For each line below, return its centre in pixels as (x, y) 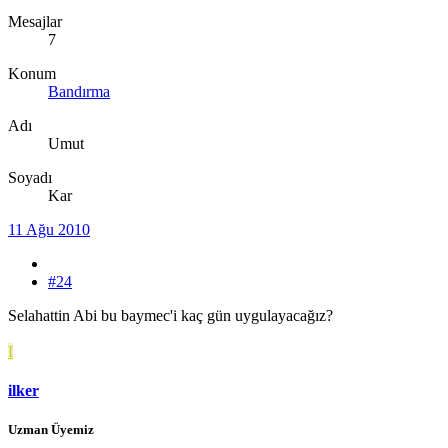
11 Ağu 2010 (49, 229)
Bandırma (79, 91)
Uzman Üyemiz (51, 430)
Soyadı (30, 177)
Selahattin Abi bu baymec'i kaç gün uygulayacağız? (170, 315)
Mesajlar (35, 21)
